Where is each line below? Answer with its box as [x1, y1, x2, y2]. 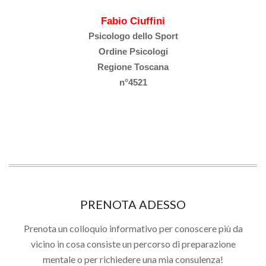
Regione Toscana [97, 62, 169, 72]
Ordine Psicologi [98, 46, 168, 56]
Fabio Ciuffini [101, 14, 165, 27]
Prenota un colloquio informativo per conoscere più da [23, 222, 243, 234]
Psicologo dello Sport [88, 31, 178, 41]
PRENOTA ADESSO [80, 197, 186, 211]
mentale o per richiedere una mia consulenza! [43, 253, 223, 265]
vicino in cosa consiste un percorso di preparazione [30, 237, 236, 249]
